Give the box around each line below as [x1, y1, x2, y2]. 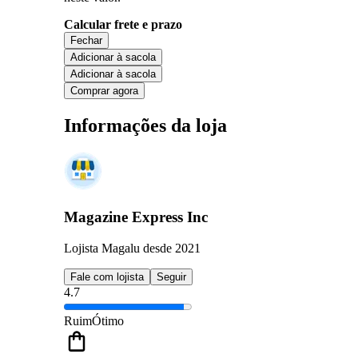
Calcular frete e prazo [64, 17, 182, 31]
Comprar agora [70, 84, 138, 97]
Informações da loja [64, 114, 227, 136]
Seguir [157, 270, 186, 283]
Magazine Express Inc [64, 209, 208, 226]
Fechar [70, 34, 102, 46]
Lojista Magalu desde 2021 [64, 241, 201, 255]
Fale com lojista [70, 270, 144, 283]
